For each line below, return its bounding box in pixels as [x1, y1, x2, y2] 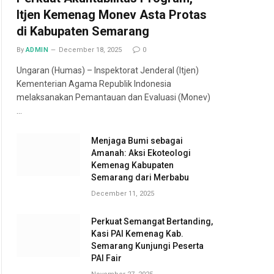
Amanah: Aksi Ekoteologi [91, 148, 191, 158]
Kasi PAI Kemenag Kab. [91, 229, 183, 239]
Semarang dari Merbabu [91, 172, 189, 183]
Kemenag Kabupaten [91, 160, 174, 171]
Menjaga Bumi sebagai [91, 136, 183, 146]
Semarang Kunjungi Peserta [91, 241, 204, 251]
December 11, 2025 [91, 190, 154, 198]
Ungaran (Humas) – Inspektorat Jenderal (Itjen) [17, 65, 199, 76]
